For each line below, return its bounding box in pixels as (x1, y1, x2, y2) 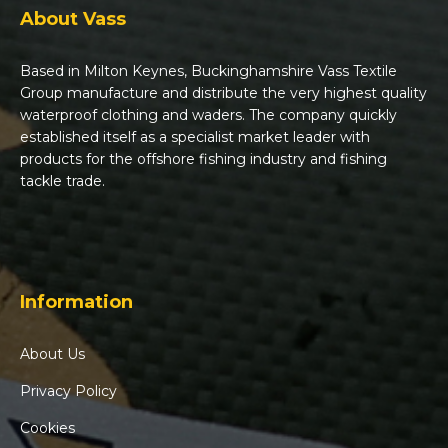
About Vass (20, 8, 126, 31)
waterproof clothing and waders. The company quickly (20, 106, 397, 125)
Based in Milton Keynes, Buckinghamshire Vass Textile (20, 62, 397, 81)
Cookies (20, 419, 75, 438)
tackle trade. (20, 172, 105, 191)
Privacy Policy (20, 382, 117, 401)
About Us (20, 345, 85, 364)
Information (20, 291, 133, 314)
